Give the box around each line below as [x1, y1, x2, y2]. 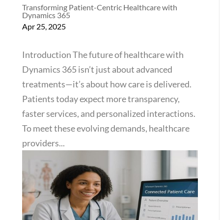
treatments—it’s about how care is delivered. [22, 78, 192, 89]
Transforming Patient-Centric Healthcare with [22, 2, 177, 12]
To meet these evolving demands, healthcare [22, 122, 190, 134]
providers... [22, 137, 65, 148]
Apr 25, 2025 [22, 21, 66, 31]
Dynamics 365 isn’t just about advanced [22, 63, 172, 75]
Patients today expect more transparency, [22, 93, 180, 104]
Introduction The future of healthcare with [22, 49, 184, 60]
